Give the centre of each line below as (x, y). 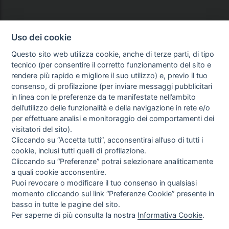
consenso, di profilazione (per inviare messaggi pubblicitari (112, 86)
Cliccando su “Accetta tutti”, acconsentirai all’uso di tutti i (107, 140)
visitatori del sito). (42, 129)
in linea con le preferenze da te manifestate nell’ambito (104, 97)
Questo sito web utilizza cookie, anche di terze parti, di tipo (113, 54)
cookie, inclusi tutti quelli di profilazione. (79, 150)
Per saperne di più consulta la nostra (75, 215)
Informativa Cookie (170, 215)
